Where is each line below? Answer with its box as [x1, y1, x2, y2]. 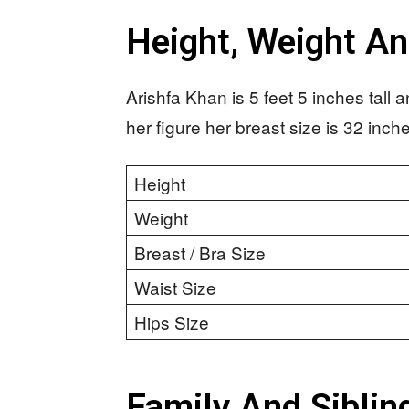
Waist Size [134, 275, 216, 299]
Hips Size [134, 309, 209, 334]
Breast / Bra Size [134, 240, 266, 265]
